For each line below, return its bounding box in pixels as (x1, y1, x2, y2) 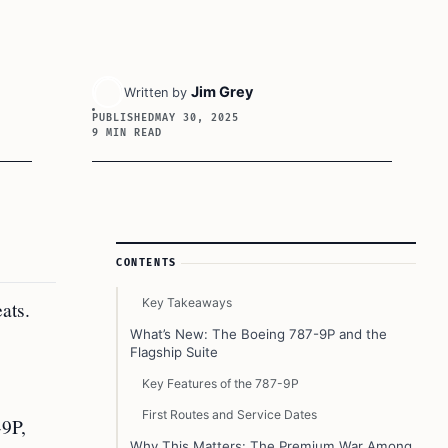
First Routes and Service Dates (142, 407, 317, 422)
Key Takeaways (142, 295, 232, 310)
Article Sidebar (115, 243, 228, 263)
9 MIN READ (92, 127, 162, 139)
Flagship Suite (130, 344, 218, 360)
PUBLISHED (92, 112, 155, 124)
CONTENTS (116, 257, 177, 269)
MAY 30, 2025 (154, 112, 239, 124)
